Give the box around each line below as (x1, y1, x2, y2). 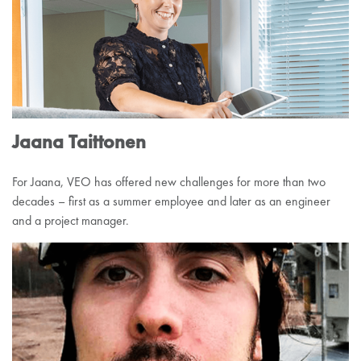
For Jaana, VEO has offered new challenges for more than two (12, 173, 326, 189)
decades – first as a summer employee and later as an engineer (12, 193, 330, 209)
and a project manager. (12, 212, 129, 228)
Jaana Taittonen (12, 129, 146, 153)
